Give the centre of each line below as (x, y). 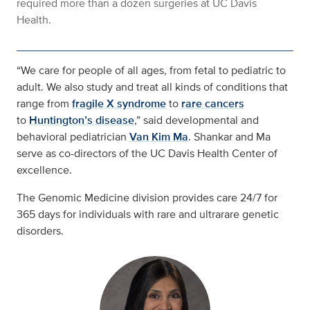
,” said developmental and (197, 120)
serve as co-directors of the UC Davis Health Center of (147, 153)
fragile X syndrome (119, 103)
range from (43, 103)
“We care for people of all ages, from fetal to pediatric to (151, 70)
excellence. (44, 170)
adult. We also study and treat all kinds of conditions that (152, 87)
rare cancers (213, 103)
